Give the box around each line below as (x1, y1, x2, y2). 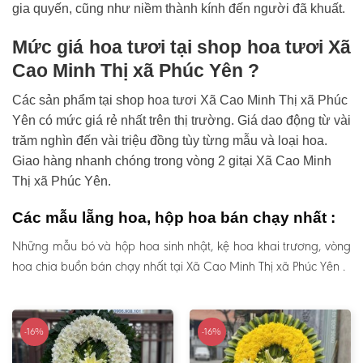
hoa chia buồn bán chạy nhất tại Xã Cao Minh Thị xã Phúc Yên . (12, 258, 345, 274)
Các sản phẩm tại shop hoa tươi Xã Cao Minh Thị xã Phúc (12, 93, 348, 108)
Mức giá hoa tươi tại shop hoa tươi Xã (12, 36, 351, 58)
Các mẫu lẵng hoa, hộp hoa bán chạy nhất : (12, 209, 335, 227)
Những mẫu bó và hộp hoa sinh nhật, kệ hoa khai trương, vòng (12, 237, 351, 254)
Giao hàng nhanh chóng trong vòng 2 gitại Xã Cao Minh (12, 154, 331, 169)
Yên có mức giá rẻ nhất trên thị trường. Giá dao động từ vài (12, 113, 351, 128)
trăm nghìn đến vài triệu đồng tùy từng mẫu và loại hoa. (12, 134, 327, 148)
